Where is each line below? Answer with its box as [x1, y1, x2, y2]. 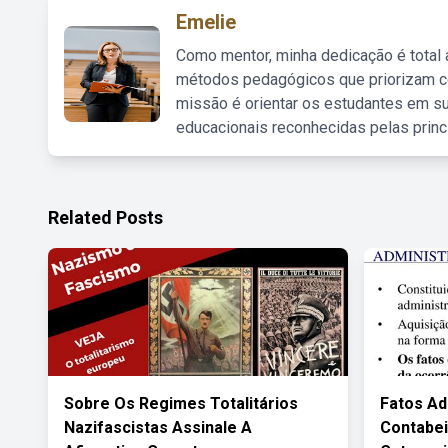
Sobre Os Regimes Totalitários [64, 394, 298, 413]
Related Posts [48, 207, 163, 228]
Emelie [176, 10, 236, 34]
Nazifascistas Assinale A [64, 418, 252, 437]
